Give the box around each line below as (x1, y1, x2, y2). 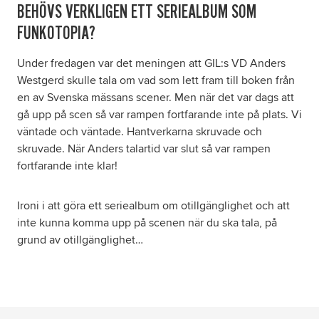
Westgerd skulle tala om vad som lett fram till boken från (17, 73, 295, 88)
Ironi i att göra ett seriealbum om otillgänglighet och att (17, 199, 290, 214)
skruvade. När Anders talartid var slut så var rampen (17, 142, 271, 157)
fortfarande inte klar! (17, 159, 117, 174)
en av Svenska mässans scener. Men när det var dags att (17, 90, 294, 105)
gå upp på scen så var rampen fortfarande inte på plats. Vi (17, 108, 302, 122)
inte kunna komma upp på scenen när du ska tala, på (17, 216, 277, 231)
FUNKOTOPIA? (17, 22, 95, 43)
